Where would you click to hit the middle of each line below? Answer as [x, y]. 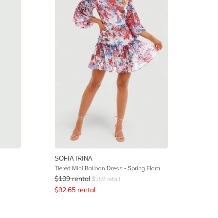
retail [113, 179]
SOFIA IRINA [73, 158]
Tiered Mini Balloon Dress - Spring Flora [107, 168]
